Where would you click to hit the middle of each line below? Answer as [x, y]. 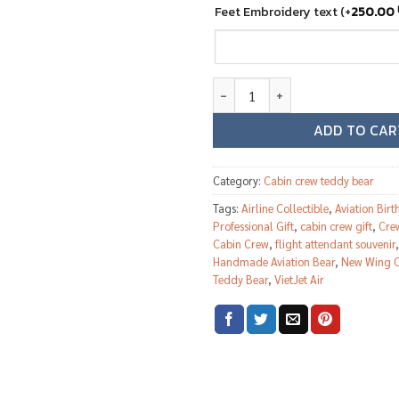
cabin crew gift [336, 226]
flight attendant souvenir [335, 244]
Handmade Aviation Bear [274, 262]
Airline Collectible [285, 208]
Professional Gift [253, 226]
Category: [238, 181]
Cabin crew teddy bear [319, 181]
